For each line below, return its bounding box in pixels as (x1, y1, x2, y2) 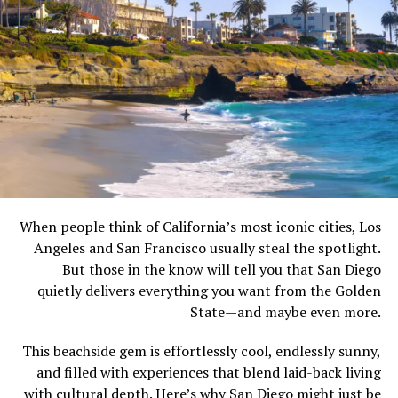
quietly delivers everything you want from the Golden (37, 280, 382, 300)
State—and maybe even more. (190, 301, 382, 322)
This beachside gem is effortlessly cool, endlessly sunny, (22, 340, 382, 361)
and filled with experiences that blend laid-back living (36, 362, 382, 382)
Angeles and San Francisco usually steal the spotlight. (34, 237, 382, 258)
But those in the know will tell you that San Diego (62, 259, 382, 279)
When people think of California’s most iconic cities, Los (20, 216, 382, 236)
